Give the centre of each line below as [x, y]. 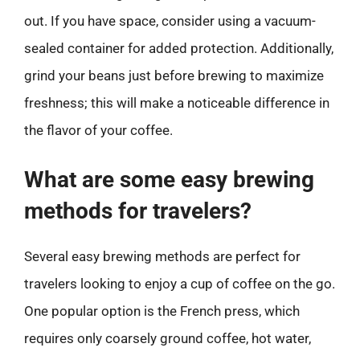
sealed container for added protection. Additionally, [179, 48]
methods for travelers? [138, 211]
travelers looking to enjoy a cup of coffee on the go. [180, 284]
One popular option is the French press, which [162, 311]
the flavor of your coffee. [98, 130]
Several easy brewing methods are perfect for [162, 256]
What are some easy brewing [169, 180]
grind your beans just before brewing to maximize [174, 75]
